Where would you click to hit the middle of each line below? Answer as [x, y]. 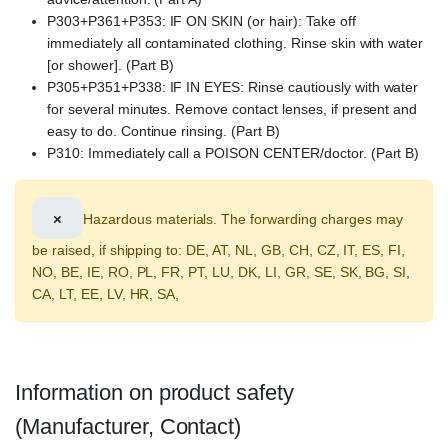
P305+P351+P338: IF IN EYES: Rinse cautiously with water [233, 87]
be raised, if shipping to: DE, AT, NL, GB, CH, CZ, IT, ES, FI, [219, 250]
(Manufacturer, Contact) [128, 427]
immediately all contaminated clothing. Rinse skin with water [235, 43]
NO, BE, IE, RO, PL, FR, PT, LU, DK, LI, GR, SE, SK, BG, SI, [221, 272]
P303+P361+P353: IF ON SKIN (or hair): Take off [201, 21]
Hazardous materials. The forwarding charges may [243, 218]
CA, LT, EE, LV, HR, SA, [106, 294]
